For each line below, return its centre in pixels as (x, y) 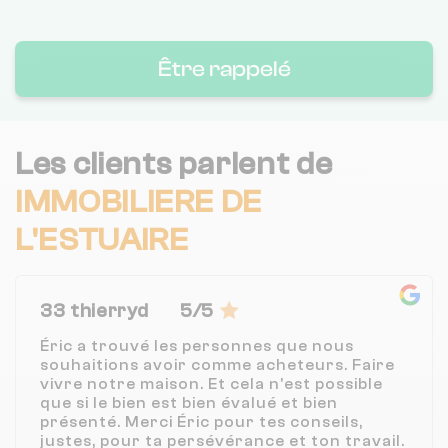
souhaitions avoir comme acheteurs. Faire (217, 364)
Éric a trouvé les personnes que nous (197, 345)
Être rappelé (224, 68)
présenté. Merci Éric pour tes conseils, (201, 421)
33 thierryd (94, 310)
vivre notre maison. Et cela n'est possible (211, 383)
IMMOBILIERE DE (139, 201)
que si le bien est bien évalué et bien (189, 402)
